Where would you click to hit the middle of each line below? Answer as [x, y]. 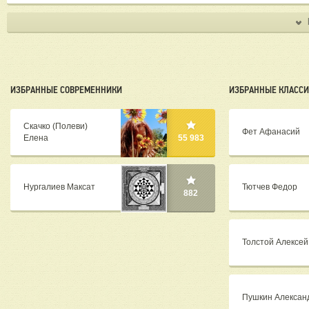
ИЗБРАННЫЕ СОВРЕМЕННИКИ [66, 90]
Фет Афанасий [271, 132]
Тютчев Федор [269, 187]
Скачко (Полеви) [56, 126]
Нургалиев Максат [59, 187]
